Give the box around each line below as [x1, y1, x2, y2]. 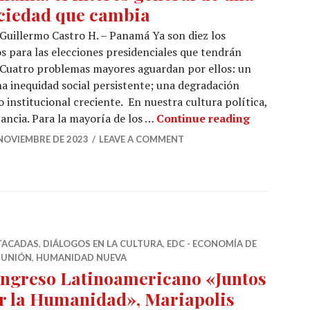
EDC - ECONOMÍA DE [167, 238, 257, 249]
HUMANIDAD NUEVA [36, 252, 127, 263]
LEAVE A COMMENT [99, 134, 184, 145]
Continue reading [156, 111, 250, 126]
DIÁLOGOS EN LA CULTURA [43, 238, 163, 249]
